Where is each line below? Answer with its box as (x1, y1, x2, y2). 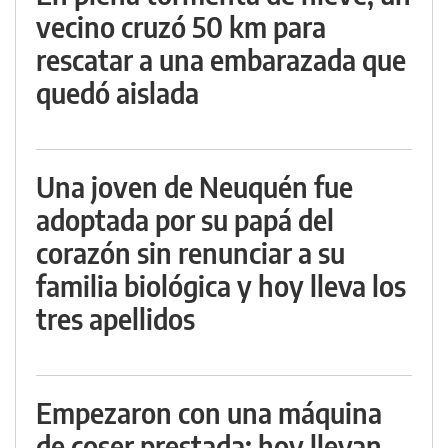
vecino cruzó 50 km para (36, 9, 326, 44)
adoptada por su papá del (36, 202, 334, 237)
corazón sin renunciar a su (36, 235, 345, 270)
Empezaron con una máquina (36, 395, 382, 430)
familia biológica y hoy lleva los (36, 268, 406, 303)
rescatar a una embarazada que (36, 42, 406, 77)
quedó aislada (36, 75, 199, 110)
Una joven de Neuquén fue (36, 169, 353, 204)
